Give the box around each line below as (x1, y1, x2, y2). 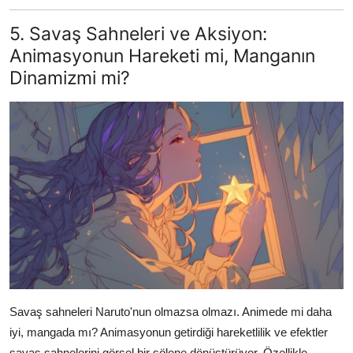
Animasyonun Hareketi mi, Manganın (9, 44, 315, 68)
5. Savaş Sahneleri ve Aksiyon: (9, 22, 267, 46)
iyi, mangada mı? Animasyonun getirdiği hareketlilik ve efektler (9, 325, 328, 340)
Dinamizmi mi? (9, 66, 130, 90)
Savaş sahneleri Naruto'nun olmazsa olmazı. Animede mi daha (9, 305, 332, 319)
